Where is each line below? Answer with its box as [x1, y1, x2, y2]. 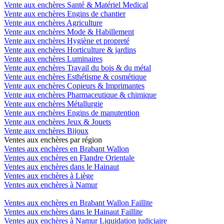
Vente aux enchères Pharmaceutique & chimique [4, 90, 156, 99]
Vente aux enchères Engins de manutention [4, 108, 139, 117]
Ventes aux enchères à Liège [4, 171, 93, 180]
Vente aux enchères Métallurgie [4, 99, 103, 108]
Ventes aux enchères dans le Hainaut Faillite [4, 207, 142, 216]
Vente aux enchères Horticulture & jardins [4, 45, 136, 54]
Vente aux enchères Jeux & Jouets [4, 117, 111, 126]
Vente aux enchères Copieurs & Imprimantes [4, 81, 144, 90]
